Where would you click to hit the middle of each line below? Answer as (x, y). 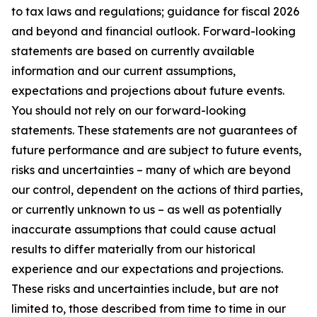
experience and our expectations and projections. (147, 269)
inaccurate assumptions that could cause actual (144, 229)
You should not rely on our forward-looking (129, 110)
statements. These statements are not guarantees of (154, 130)
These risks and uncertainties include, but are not (145, 288)
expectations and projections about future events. (148, 90)
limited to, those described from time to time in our (149, 308)
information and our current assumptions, (123, 70)
